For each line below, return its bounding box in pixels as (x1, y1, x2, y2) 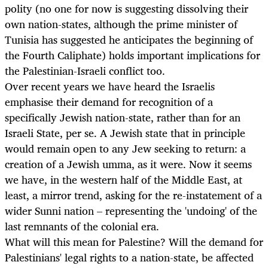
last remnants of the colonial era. (5, 217, 159, 236)
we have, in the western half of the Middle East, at (5, 170, 242, 189)
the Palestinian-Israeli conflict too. (5, 62, 165, 80)
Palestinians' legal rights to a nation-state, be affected (5, 248, 254, 267)
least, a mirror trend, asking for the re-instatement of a (5, 186, 262, 205)
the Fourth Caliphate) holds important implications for (5, 46, 260, 65)
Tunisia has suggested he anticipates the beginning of (5, 31, 253, 49)
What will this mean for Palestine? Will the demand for (5, 233, 263, 251)
